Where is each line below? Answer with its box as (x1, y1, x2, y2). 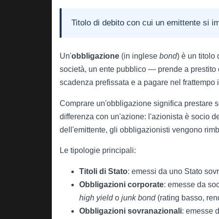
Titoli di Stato (79, 167, 128, 175)
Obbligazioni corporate (79, 180, 164, 189)
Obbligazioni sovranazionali (79, 206, 182, 215)
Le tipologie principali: (60, 146, 136, 155)
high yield (79, 193, 113, 202)
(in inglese (119, 52, 159, 60)
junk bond (121, 193, 155, 202)
